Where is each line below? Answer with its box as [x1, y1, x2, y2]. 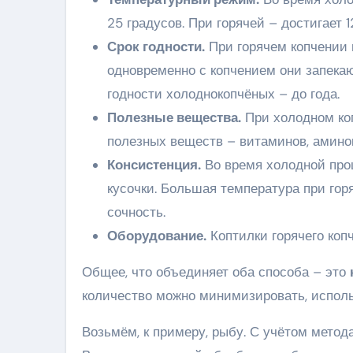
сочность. [107, 203, 165, 221]
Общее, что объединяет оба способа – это [82, 263, 350, 281]
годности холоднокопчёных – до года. [107, 85, 340, 103]
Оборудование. [107, 227, 206, 245]
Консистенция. [107, 156, 201, 174]
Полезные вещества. [107, 109, 241, 127]
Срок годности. [107, 38, 205, 56]
